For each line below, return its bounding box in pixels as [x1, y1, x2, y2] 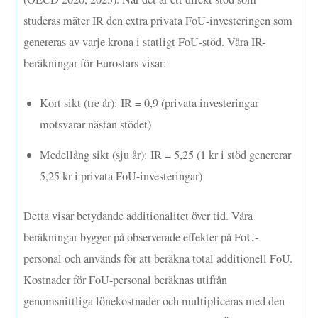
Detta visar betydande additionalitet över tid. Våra [23, 207, 253, 224]
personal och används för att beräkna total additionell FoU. [23, 250, 293, 266]
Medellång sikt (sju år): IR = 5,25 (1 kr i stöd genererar [39, 147, 291, 163]
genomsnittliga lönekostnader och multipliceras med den [23, 292, 285, 309]
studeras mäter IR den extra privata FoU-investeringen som [23, 12, 293, 28]
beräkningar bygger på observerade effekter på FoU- [23, 229, 259, 245]
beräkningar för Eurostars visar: [23, 55, 168, 71]
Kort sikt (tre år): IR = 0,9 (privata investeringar [39, 94, 258, 111]
